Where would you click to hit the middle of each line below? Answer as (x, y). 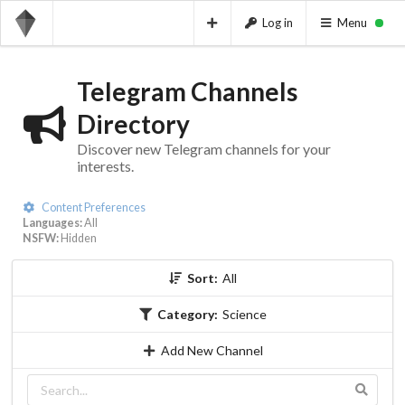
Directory (133, 123)
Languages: (53, 222)
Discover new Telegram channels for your (203, 148)
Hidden (78, 238)
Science (245, 314)
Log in (277, 22)
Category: (188, 314)
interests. (105, 165)
